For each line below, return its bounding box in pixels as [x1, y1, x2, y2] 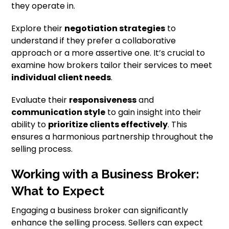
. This [168, 119, 188, 130]
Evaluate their [11, 94, 70, 106]
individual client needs [11, 72, 111, 83]
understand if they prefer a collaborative [11, 35, 176, 47]
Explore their [11, 22, 65, 34]
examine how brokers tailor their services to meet [11, 59, 213, 71]
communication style [11, 106, 106, 118]
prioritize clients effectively [48, 119, 168, 130]
